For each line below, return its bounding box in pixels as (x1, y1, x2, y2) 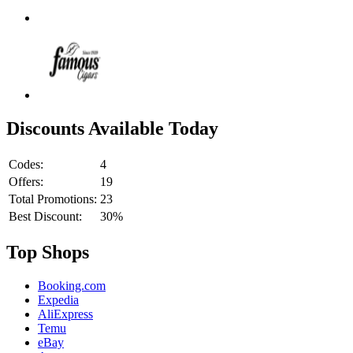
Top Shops (6, 242, 89, 263)
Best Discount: (9, 210, 82, 224)
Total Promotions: (9, 192, 97, 206)
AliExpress (38, 307, 93, 321)
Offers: (9, 175, 43, 189)
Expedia (38, 293, 79, 307)
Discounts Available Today (6, 118, 218, 139)
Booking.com (38, 279, 106, 292)
